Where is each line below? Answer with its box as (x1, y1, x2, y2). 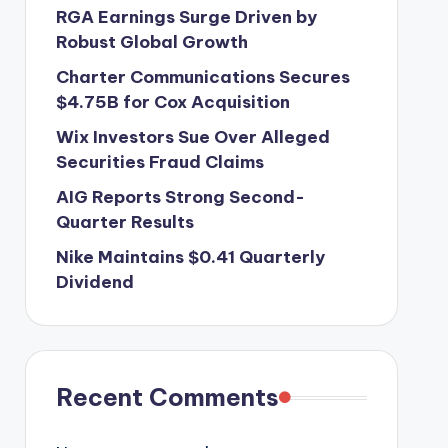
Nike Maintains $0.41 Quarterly (55, 246, 325, 268)
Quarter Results (55, 211, 194, 233)
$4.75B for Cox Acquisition (55, 91, 290, 113)
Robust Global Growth (55, 31, 248, 53)
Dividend (55, 271, 134, 293)
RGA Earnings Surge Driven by (55, 6, 317, 28)
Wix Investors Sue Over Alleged (55, 126, 330, 148)
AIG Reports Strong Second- (55, 186, 305, 208)
